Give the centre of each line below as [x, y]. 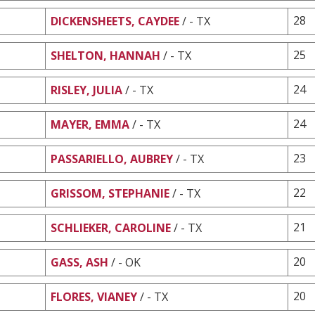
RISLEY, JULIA [86, 90]
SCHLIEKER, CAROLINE [111, 227]
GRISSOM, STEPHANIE [110, 193]
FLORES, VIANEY [94, 296]
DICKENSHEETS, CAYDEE [115, 21]
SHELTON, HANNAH [105, 55]
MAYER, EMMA [90, 124]
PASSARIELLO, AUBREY [112, 159]
